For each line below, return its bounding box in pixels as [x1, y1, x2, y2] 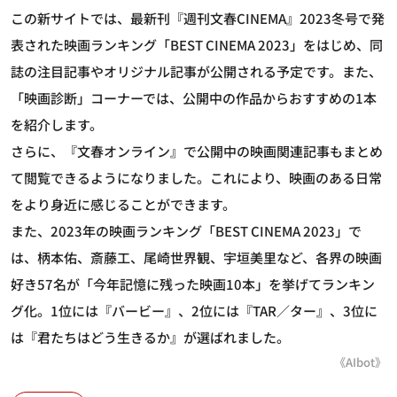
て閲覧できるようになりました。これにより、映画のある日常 [11, 168, 382, 188]
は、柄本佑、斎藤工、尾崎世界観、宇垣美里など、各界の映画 [11, 248, 382, 268]
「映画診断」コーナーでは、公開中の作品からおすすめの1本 [11, 89, 377, 108]
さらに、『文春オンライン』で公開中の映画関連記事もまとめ [11, 142, 383, 161]
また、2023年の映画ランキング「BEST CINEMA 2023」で [11, 222, 362, 241]
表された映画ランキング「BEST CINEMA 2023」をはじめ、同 [11, 35, 383, 55]
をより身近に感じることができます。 [11, 195, 236, 214]
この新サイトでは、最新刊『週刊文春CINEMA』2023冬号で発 [11, 9, 385, 28]
